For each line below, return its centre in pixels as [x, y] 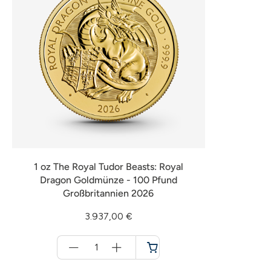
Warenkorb [97, 264]
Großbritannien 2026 [109, 193]
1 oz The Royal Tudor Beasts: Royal [108, 167]
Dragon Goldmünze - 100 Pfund [108, 180]
